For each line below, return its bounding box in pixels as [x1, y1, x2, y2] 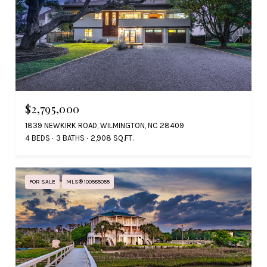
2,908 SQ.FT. [91, 133, 133, 142]
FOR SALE [29, 178, 55, 185]
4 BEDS [25, 133, 50, 142]
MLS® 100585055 [66, 178, 110, 185]
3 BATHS [56, 133, 85, 142]
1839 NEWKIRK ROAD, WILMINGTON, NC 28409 [25, 120, 184, 130]
